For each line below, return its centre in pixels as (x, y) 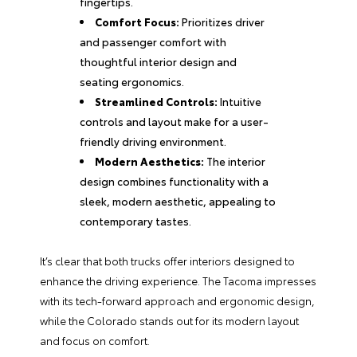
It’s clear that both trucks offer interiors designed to (167, 261)
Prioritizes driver (222, 22)
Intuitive (240, 101)
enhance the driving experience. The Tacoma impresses (178, 280)
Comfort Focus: (137, 22)
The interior (235, 161)
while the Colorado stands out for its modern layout (169, 320)
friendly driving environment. (153, 141)
